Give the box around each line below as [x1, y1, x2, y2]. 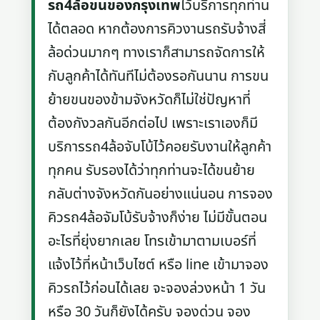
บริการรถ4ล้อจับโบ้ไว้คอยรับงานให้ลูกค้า [48, 136, 272, 158]
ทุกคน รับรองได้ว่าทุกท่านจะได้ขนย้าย [48, 159, 256, 181]
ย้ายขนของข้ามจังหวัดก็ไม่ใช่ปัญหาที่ [48, 89, 251, 111]
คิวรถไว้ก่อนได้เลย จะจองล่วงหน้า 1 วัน [48, 277, 266, 299]
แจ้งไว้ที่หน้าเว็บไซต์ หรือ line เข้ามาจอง [48, 254, 269, 276]
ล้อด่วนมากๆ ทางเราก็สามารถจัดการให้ [48, 41, 266, 64]
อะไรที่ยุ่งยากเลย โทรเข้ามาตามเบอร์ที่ [48, 230, 257, 252]
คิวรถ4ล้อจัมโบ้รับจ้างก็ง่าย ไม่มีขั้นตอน [48, 206, 268, 229]
